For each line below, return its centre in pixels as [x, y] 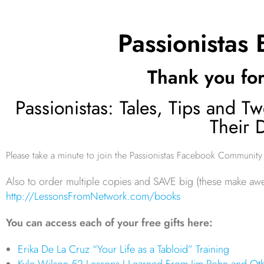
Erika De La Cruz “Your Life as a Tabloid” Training [123, 249]
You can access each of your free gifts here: [109, 222]
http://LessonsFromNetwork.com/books [93, 196]
